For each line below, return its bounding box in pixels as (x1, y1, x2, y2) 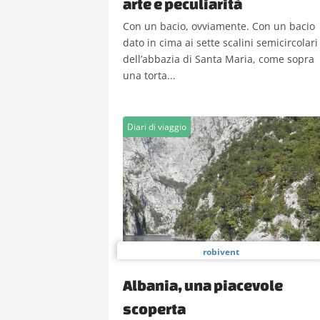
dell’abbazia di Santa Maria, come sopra (123, 52, 314, 66)
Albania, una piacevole (123, 276, 283, 294)
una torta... (123, 69, 176, 82)
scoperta (123, 300, 186, 317)
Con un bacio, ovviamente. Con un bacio (123, 19, 315, 33)
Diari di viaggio (127, 121, 186, 133)
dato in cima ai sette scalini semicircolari (123, 36, 318, 49)
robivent (202, 246, 239, 258)
